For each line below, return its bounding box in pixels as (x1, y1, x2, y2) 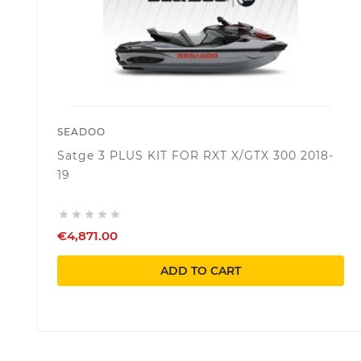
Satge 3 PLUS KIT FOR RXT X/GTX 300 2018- (57, 147, 334, 163)
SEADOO (57, 125, 106, 138)
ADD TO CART (160, 263, 241, 278)
